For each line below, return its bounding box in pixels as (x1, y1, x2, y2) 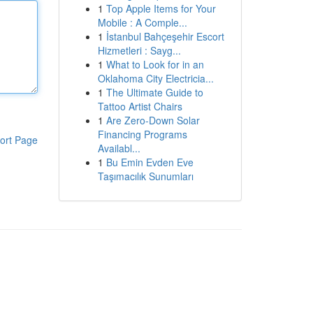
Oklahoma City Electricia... (97, 71, 214, 85)
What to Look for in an (105, 57, 204, 71)
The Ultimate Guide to (105, 85, 203, 99)
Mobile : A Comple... (97, 15, 187, 29)
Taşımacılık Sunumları (97, 169, 194, 183)
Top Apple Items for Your (105, 1, 216, 15)
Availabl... (97, 141, 140, 155)
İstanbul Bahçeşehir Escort (105, 29, 224, 43)
